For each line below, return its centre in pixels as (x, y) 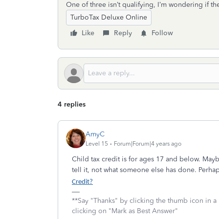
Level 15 (97, 143)
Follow (162, 33)
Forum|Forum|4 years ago (148, 143)
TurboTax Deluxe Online (109, 17)
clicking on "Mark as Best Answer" (125, 211)
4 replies (72, 104)
